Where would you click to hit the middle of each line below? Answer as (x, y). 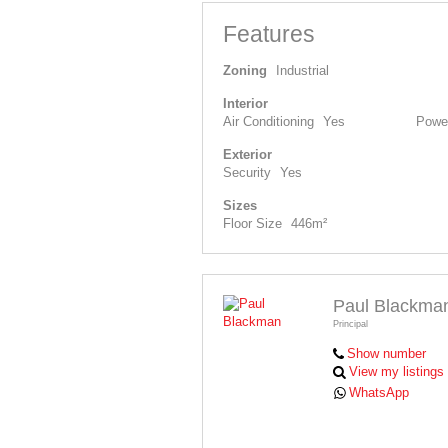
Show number (386, 353)
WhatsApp (379, 392)
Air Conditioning (268, 121)
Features (269, 33)
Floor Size (252, 223)
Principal (350, 323)
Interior (245, 103)
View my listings (397, 371)
